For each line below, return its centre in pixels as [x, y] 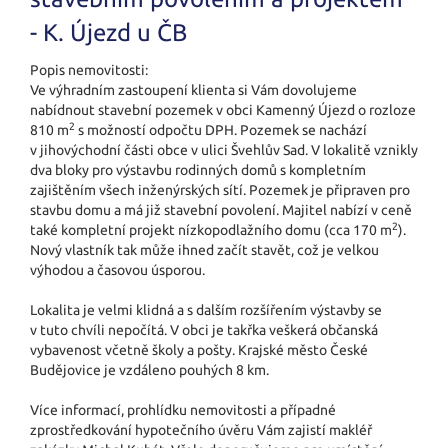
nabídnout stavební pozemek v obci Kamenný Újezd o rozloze [223, 109]
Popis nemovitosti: [89, 69]
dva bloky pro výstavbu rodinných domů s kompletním [198, 169]
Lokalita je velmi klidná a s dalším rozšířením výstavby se [206, 309]
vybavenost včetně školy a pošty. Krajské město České [199, 349]
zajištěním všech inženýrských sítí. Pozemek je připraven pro [220, 189]
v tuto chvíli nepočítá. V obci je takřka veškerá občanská [204, 329]
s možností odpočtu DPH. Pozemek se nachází [221, 129]
